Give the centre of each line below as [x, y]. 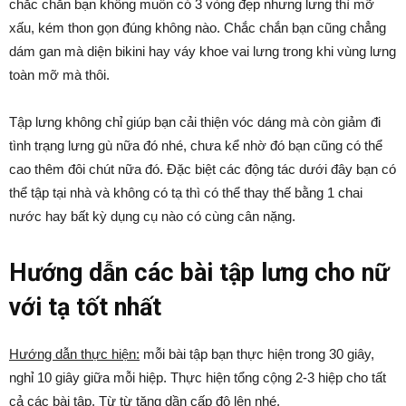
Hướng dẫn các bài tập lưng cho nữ [199, 273]
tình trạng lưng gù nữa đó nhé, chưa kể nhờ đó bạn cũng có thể [196, 145]
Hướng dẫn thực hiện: [74, 354]
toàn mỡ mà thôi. [59, 75]
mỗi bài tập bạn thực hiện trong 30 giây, [257, 354]
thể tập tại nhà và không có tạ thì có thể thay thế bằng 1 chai [186, 193]
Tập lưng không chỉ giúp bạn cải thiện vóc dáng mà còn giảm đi [195, 122]
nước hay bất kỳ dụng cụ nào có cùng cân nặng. [152, 216]
